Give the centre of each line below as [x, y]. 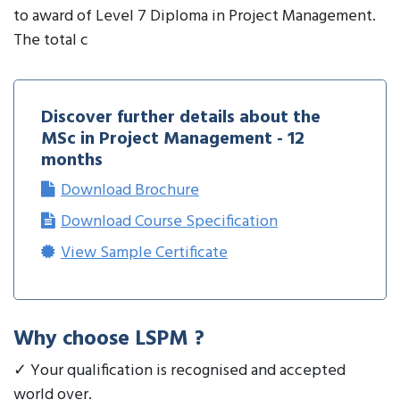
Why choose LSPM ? [109, 340]
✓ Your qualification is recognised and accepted [179, 371]
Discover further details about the [181, 118]
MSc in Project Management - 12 [173, 140]
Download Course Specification [169, 222]
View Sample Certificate [144, 254]
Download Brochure [130, 191]
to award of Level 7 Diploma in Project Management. [195, 17]
